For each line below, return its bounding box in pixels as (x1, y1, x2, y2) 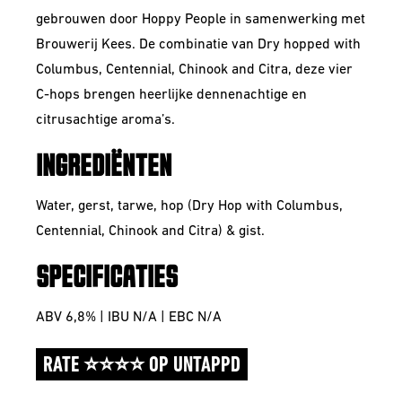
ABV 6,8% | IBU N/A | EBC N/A (36, 310, 222, 325)
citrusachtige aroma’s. (36, 113, 175, 127)
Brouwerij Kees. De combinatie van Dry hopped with (36, 38, 361, 52)
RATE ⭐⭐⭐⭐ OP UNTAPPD (43, 355, 240, 377)
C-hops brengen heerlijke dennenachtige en (36, 88, 307, 102)
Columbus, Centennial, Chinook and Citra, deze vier (36, 63, 353, 77)
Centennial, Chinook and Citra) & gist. (36, 224, 265, 239)
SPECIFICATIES (36, 264, 178, 293)
